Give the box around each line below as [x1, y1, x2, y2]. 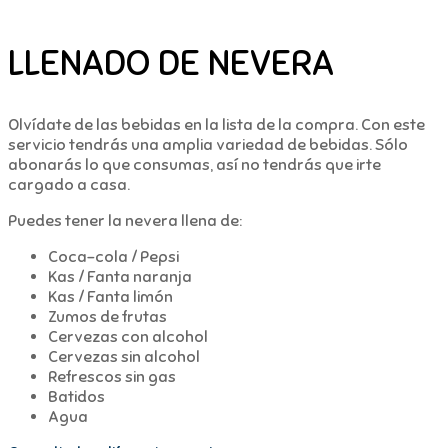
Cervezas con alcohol [48, 326, 208, 347]
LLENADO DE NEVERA [8, 40, 334, 85]
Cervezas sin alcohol [48, 346, 200, 367]
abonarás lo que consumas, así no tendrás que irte [8, 154, 381, 175]
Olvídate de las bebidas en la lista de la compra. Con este [8, 114, 425, 135]
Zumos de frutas [48, 306, 167, 327]
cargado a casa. [8, 174, 130, 195]
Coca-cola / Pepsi [48, 246, 179, 267]
